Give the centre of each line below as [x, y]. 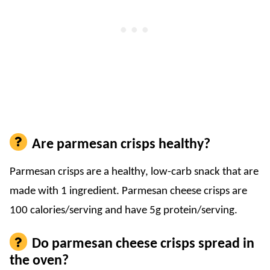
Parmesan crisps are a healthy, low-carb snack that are [134, 172]
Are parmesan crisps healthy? [121, 144]
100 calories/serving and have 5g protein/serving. [124, 210]
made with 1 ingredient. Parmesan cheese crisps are [128, 191]
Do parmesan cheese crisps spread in [143, 244]
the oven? [39, 261]
